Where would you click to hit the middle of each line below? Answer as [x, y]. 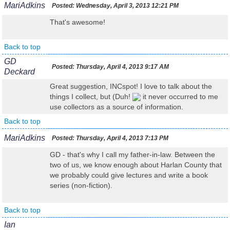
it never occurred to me [179, 97]
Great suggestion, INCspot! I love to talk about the [131, 86]
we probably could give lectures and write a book [129, 175]
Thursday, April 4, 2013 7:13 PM [121, 138]
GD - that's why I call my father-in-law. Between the [132, 155]
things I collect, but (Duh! [91, 97]
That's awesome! [78, 22]
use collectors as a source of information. [117, 107]
